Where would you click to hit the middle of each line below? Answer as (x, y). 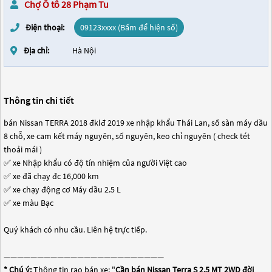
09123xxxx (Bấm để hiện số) (129, 27)
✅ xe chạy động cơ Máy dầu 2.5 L (62, 189)
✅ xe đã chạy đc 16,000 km (51, 176)
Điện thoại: (45, 27)
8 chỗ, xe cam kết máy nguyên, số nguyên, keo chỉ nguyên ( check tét (127, 136)
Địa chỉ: (37, 50)
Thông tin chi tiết (39, 100)
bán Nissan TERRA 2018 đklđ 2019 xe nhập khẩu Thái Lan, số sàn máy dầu (136, 123)
